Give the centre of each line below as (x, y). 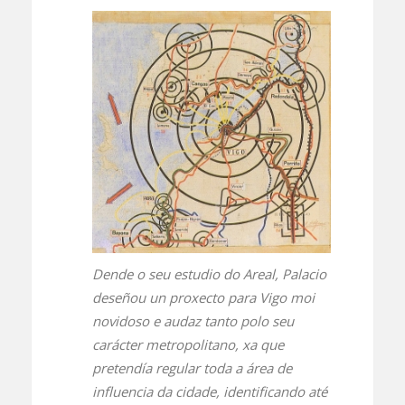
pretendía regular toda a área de (192, 368)
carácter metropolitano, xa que (188, 345)
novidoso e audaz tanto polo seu (193, 321)
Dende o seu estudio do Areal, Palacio (209, 274)
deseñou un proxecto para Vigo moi (203, 298)
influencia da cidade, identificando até (209, 392)
